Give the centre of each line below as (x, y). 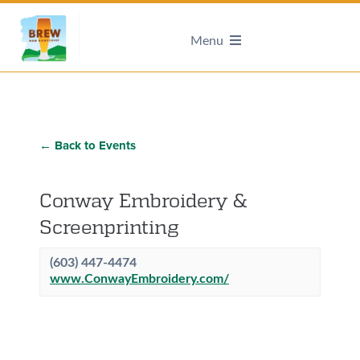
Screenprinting (109, 226)
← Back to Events (87, 145)
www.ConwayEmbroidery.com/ (139, 278)
